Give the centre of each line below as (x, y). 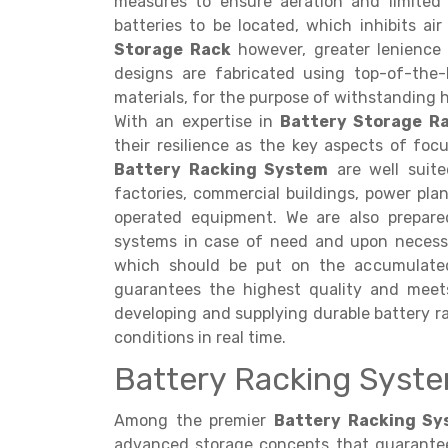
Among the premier (194, 420)
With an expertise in (197, 121)
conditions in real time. (200, 337)
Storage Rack (172, 49)
